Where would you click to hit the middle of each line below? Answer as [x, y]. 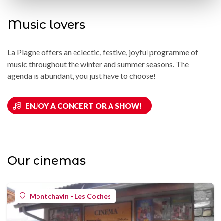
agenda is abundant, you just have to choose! [82, 75]
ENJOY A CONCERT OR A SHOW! [83, 105]
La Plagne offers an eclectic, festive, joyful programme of [103, 52]
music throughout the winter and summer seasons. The [98, 64]
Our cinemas [47, 160]
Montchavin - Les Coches [70, 196]
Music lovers [46, 24]
